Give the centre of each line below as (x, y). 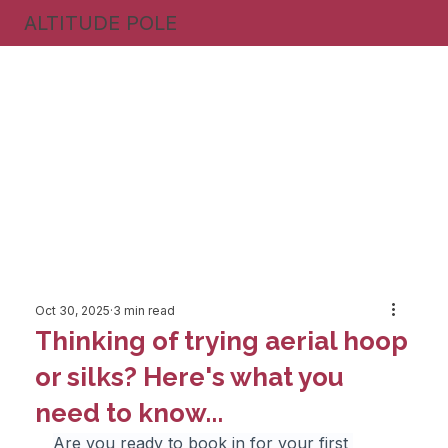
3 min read (144, 310)
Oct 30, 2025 (73, 310)
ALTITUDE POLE (100, 23)
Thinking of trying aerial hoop (222, 340)
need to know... (129, 412)
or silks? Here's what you (190, 376)
